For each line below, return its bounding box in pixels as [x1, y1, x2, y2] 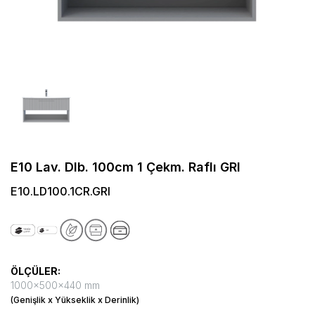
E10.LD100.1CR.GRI [11, 184, 110, 198]
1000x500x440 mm [11, 279, 100, 292]
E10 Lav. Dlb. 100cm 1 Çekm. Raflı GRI [11, 159, 240, 174]
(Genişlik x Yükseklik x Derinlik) [11, 295, 139, 306]
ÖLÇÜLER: [11, 265, 60, 278]
